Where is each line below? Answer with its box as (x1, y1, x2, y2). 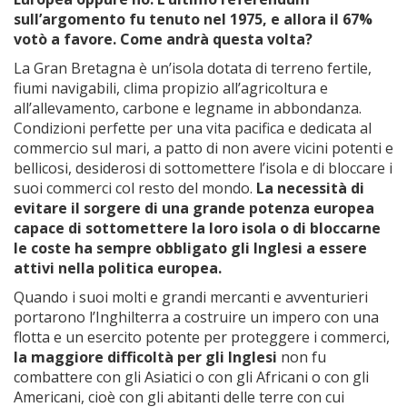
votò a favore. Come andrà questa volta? (14, 29, 313, 49)
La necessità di (256, 178, 364, 198)
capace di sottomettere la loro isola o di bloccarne (14, 218, 381, 238)
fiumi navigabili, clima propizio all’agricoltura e (14, 78, 328, 98)
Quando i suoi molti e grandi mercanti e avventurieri (14, 287, 368, 307)
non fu (277, 347, 326, 367)
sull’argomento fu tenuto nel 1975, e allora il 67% (14, 9, 372, 29)
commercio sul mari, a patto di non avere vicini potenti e (14, 138, 393, 158)
